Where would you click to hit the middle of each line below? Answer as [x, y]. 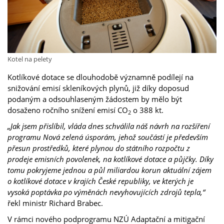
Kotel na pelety [30, 59]
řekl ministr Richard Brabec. [55, 203]
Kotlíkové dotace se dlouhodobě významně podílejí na [100, 77]
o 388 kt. [147, 110]
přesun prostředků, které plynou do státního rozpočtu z [99, 148]
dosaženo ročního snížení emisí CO [68, 110]
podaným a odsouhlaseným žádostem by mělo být [95, 99]
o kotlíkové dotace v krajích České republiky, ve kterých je [100, 181]
